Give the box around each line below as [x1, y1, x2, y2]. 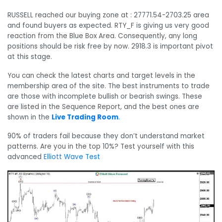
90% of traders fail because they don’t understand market [7, 131, 205, 141]
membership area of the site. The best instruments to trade [7, 81, 210, 91]
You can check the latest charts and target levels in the [7, 71, 195, 81]
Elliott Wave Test [44, 152, 100, 162]
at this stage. [7, 52, 52, 62]
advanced [7, 152, 44, 162]
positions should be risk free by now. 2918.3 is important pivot [7, 42, 213, 52]
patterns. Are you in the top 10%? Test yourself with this [7, 141, 194, 151]
